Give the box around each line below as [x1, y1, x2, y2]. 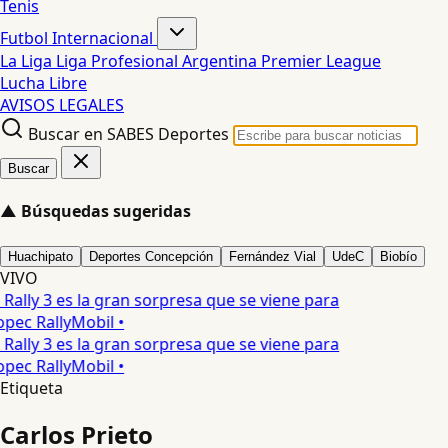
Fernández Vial [229, 248, 316, 264]
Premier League [261, 50, 381, 72]
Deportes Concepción [89, 248, 213, 264]
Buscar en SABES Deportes [28, 123, 229, 145]
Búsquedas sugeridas [21, 200, 191, 223]
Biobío [380, 248, 417, 264]
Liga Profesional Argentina [56, 50, 261, 72]
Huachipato [8, 248, 73, 264]
